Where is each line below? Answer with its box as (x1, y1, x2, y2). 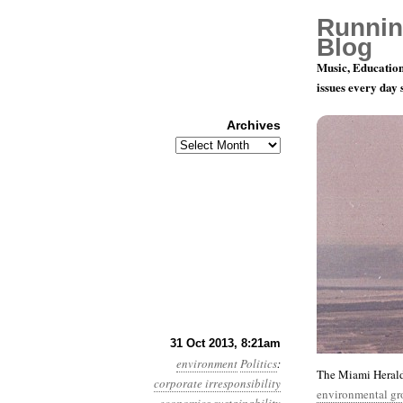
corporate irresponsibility (154, 375, 281, 391)
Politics (240, 355, 277, 372)
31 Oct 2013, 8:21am (170, 336, 281, 350)
